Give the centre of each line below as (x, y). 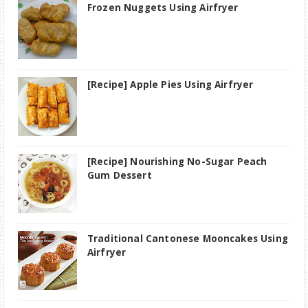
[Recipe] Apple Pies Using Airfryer (170, 84)
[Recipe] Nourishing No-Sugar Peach (177, 161)
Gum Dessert (120, 175)
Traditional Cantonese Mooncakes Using (188, 238)
